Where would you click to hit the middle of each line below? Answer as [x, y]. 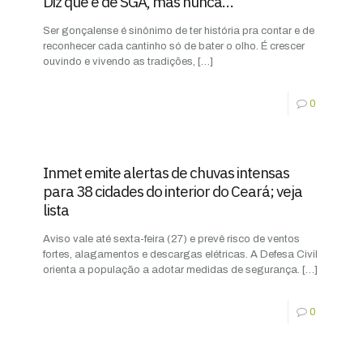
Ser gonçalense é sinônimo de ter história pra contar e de [179, 30]
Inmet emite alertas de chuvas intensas [166, 172]
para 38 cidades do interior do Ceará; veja [173, 191]
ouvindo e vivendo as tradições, [119, 61]
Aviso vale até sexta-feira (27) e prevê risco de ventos [171, 239]
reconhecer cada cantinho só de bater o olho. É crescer [174, 46]
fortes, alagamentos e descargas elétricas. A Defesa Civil [180, 254]
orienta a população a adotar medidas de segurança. [171, 269]
